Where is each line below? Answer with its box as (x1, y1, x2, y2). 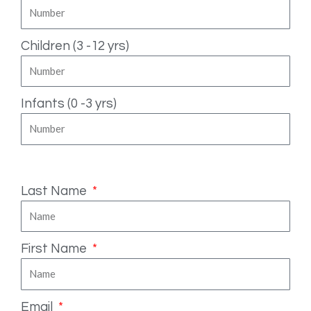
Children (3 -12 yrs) (21, 38, 129, 53)
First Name (21, 242, 90, 255)
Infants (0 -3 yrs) (21, 96, 117, 110)
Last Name (21, 183, 90, 198)
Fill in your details (21, 160, 94, 173)
